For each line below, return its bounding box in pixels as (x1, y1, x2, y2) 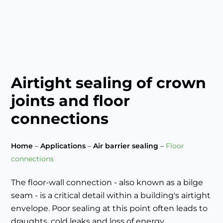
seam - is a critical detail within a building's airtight (11, 191, 211, 201)
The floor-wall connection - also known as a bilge (11, 178, 204, 188)
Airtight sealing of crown (11, 74, 207, 93)
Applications (40, 141, 86, 151)
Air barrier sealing (93, 141, 159, 151)
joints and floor (11, 92, 130, 111)
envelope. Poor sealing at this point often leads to (11, 204, 208, 214)
